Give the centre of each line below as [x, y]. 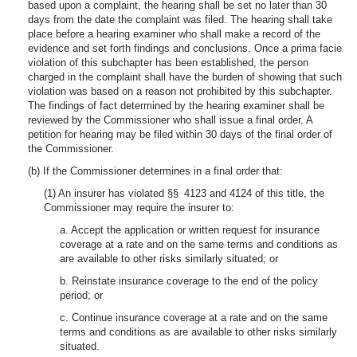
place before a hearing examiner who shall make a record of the [174, 34]
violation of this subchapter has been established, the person [168, 63]
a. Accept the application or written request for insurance [190, 230]
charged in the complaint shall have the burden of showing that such [185, 77]
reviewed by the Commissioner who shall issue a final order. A [170, 120]
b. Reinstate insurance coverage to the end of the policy [189, 281]
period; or [81, 295]
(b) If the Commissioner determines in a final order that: [155, 171]
